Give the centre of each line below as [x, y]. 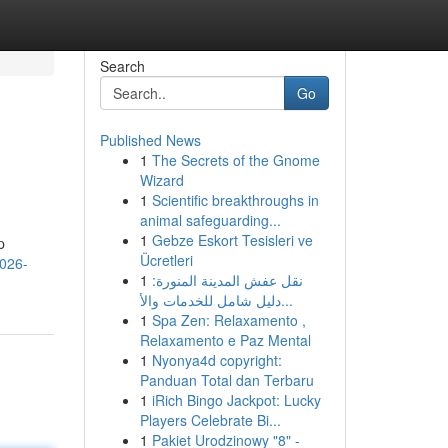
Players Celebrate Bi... [210, 420]
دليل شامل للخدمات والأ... [286, 300]
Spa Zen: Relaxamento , [228, 320]
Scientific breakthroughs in [235, 200]
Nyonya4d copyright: [216, 360]
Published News [150, 140]
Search [122, 66]
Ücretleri [166, 260]
